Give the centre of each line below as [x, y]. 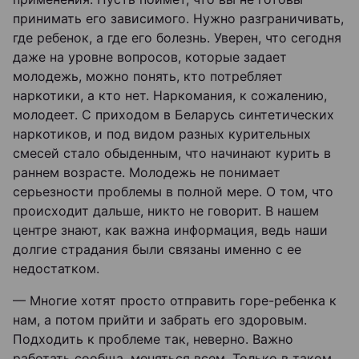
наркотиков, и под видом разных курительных [162, 134]
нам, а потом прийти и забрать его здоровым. [160, 320]
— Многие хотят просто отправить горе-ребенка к [175, 301]
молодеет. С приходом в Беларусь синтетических [173, 115]
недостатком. [56, 268]
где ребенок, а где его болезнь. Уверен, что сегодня [177, 38]
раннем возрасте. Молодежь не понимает [147, 172]
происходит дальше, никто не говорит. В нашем [166, 211]
